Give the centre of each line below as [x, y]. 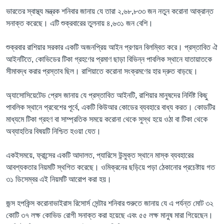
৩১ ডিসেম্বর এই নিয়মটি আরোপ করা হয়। [59, 179]
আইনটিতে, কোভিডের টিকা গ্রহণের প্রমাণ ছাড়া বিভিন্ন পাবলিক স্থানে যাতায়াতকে [109, 59]
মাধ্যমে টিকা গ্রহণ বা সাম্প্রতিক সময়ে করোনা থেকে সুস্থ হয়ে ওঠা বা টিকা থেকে [107, 119]
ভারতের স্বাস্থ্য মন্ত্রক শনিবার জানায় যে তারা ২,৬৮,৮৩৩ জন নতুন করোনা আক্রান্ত [110, 11]
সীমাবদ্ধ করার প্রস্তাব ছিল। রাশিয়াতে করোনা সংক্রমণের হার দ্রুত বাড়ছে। [102, 71]
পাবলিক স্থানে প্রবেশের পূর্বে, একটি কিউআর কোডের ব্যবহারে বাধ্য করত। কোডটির [110, 107]
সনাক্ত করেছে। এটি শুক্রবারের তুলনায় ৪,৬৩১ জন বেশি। [79, 23]
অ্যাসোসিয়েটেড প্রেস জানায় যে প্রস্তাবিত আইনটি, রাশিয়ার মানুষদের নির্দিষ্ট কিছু [107, 95]
